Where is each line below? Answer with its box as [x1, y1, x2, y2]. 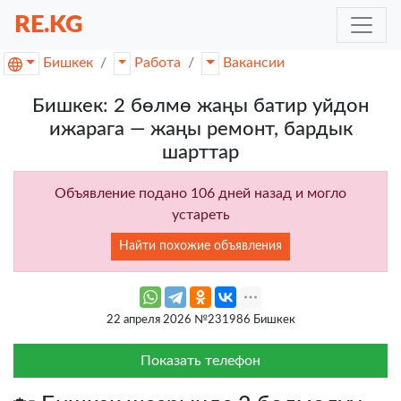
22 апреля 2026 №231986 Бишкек [106, 314, 295, 326]
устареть [171, 208, 230, 223]
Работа [134, 55, 182, 70]
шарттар [162, 142, 239, 163]
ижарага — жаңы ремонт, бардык [48, 119, 353, 140]
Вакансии [222, 55, 285, 70]
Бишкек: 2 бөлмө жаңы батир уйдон [32, 96, 369, 116]
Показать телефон [141, 354, 260, 369]
